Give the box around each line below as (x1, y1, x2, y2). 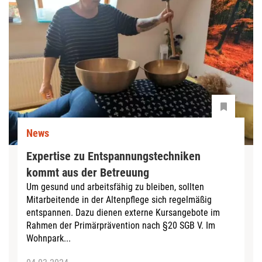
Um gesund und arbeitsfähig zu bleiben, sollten (26, 181, 204, 192)
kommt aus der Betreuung (26, 165, 149, 180)
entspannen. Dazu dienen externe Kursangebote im (26, 206, 220, 218)
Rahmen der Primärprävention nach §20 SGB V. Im (26, 219, 215, 231)
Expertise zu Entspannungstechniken (26, 149, 201, 163)
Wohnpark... (26, 232, 71, 244)
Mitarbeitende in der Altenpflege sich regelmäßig (26, 194, 212, 205)
